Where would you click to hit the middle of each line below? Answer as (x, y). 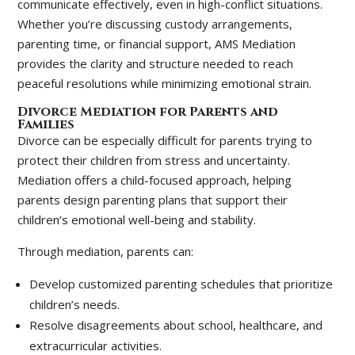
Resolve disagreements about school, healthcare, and (176, 325)
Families (46, 124)
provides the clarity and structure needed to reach (156, 63)
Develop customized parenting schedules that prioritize (181, 284)
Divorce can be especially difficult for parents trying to (165, 140)
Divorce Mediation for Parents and (148, 112)
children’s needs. (75, 304)
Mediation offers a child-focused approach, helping (155, 180)
